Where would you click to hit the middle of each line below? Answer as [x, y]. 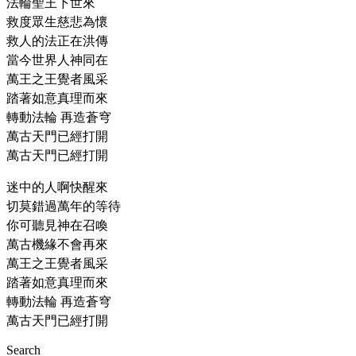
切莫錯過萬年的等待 [64, 207]
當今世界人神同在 [57, 60]
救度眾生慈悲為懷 [57, 22]
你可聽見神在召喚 [57, 226]
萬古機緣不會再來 [57, 245]
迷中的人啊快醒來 [57, 188]
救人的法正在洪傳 [57, 41]
